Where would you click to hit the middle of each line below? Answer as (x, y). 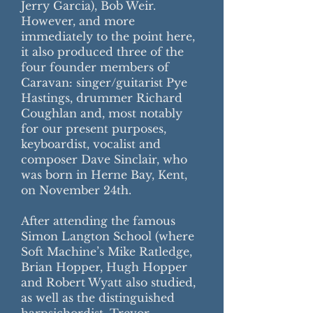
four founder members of (95, 67)
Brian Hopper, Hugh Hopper (104, 267)
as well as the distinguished (98, 298)
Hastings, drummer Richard (102, 98)
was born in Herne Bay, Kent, (104, 175)
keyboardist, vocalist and (91, 144)
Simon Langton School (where (108, 236)
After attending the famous (98, 221)
